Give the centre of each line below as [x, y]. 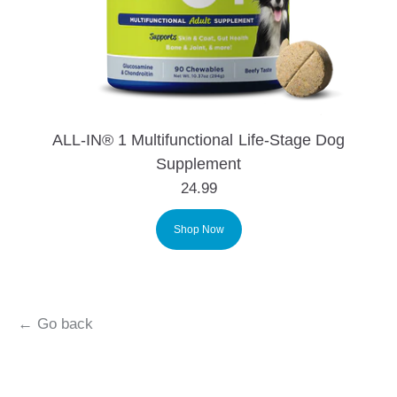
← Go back [55, 324]
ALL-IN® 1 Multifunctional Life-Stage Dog [198, 140]
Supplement [198, 164]
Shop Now [198, 230]
